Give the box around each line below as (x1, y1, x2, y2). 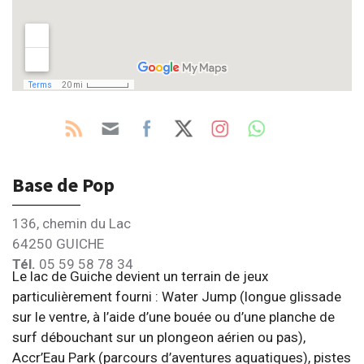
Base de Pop (12, 171, 115, 197)
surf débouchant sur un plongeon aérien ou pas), (12, 329, 305, 345)
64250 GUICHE (12, 235, 104, 252)
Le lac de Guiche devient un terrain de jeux (12, 268, 268, 284)
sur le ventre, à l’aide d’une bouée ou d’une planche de (12, 309, 335, 325)
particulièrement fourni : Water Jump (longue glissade (12, 288, 341, 305)
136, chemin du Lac (12, 214, 131, 232)
